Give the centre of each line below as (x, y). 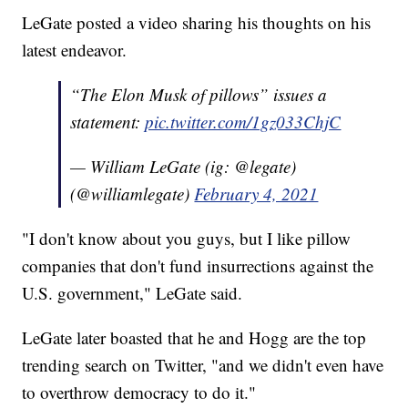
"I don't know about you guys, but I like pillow (187, 239)
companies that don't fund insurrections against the (198, 266)
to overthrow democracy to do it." (139, 393)
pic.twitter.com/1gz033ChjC (243, 122)
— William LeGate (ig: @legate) (184, 167)
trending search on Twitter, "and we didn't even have (203, 365)
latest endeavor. (75, 50)
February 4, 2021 (256, 194)
